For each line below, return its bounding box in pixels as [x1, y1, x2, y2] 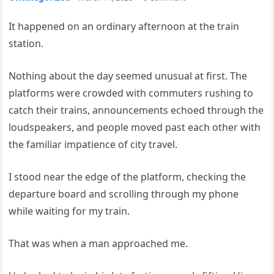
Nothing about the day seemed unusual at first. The [9, 69, 248, 83]
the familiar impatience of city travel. [9, 138, 178, 151]
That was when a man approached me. [9, 237, 188, 250]
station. [9, 37, 44, 50]
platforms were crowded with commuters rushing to [9, 86, 254, 100]
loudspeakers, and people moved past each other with [9, 120, 261, 134]
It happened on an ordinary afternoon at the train [9, 20, 240, 33]
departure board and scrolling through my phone [9, 187, 239, 201]
